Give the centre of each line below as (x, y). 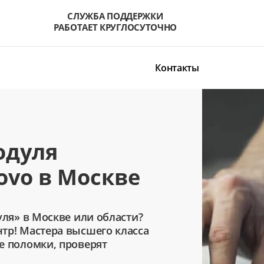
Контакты (177, 68)
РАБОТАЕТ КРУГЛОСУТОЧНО (115, 27)
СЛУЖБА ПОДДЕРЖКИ (115, 16)
